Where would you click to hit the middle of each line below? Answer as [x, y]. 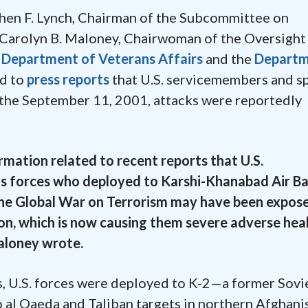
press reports [68, 79]
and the [229, 58]
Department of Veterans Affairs [102, 58]
